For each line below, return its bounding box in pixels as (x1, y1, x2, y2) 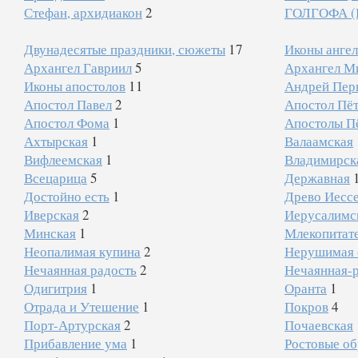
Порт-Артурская (24, 316, 121, 334)
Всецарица (24, 169, 87, 187)
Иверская (24, 205, 79, 224)
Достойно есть (24, 187, 109, 205)
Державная (284, 169, 350, 187)
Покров (284, 297, 328, 316)
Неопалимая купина (24, 242, 141, 261)
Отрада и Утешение (24, 297, 139, 316)
